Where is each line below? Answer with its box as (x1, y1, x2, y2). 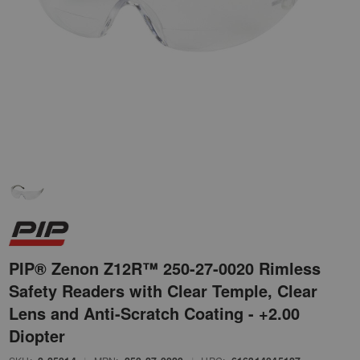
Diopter (9, 324, 65, 348)
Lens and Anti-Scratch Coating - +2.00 (9, 301, 300, 325)
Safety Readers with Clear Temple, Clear (9, 279, 317, 303)
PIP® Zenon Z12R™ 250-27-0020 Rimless (9, 256, 321, 280)
